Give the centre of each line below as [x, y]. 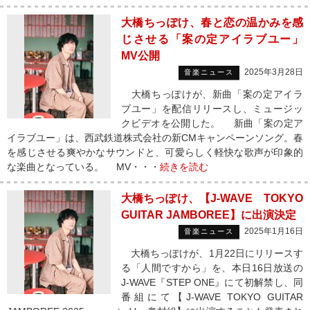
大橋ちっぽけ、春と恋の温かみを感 [212, 22]
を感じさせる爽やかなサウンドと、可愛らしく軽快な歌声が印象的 [155, 152]
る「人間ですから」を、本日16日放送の [212, 268]
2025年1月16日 [274, 231]
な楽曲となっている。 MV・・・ [83, 167]
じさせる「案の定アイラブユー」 [212, 39]
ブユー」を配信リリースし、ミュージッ [212, 109]
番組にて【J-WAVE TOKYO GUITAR [212, 297]
